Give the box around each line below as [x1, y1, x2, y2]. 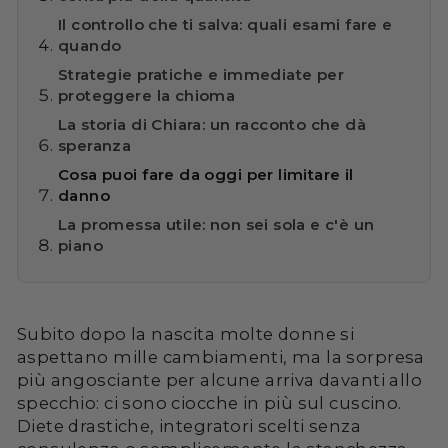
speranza [58, 135, 132, 155]
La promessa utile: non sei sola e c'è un [58, 214, 375, 234]
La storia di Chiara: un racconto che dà [58, 114, 367, 134]
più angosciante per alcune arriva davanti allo [17, 369, 423, 390]
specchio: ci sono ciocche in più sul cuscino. [17, 392, 402, 413]
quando [58, 35, 122, 55]
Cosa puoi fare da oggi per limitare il [58, 164, 354, 184]
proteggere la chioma [58, 85, 236, 105]
